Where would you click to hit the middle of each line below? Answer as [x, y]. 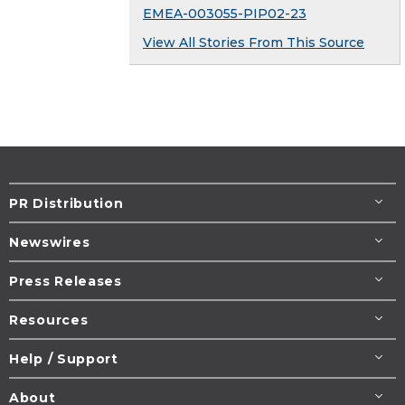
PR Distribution [66, 203]
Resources [49, 320]
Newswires [50, 242]
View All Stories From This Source [254, 42]
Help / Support [64, 358]
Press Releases [66, 281]
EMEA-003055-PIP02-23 [225, 13]
